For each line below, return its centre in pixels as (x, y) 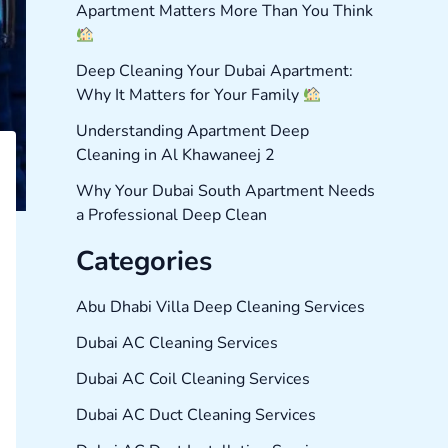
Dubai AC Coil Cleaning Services (193, 379)
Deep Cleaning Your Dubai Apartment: (214, 71)
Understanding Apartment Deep (192, 131)
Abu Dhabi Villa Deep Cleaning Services (220, 307)
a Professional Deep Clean (171, 215)
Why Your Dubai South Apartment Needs (225, 191)
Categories (144, 262)
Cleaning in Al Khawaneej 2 (175, 155)
